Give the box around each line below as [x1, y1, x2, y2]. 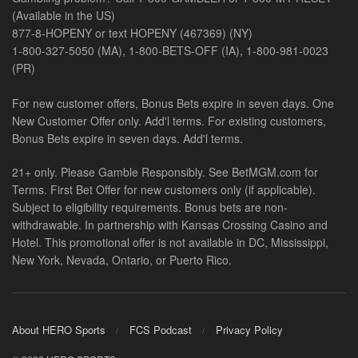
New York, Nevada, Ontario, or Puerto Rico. [12, 252, 232, 268]
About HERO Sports [12, 321, 105, 337]
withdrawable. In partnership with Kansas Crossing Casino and [12, 217, 328, 233]
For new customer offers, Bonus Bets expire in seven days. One [12, 95, 334, 112]
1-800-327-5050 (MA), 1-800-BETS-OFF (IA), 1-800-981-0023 [12, 42, 328, 59]
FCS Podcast [129, 321, 192, 337]
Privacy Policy [216, 321, 283, 337]
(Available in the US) [12, 7, 115, 24]
